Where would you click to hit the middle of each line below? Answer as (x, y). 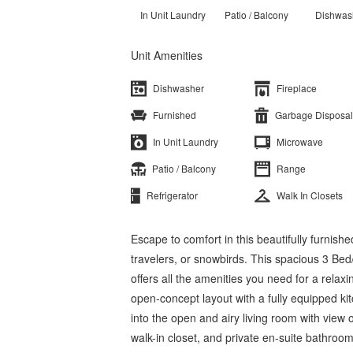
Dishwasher (178, 87)
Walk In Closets (309, 195)
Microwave (299, 141)
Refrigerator (172, 195)
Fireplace (296, 87)
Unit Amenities (167, 55)
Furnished (175, 114)
